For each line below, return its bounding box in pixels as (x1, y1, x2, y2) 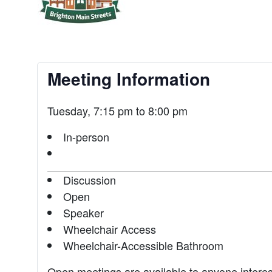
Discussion (63, 172, 116, 188)
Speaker (63, 205, 104, 220)
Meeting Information (47, 66, 210, 91)
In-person (63, 129, 109, 144)
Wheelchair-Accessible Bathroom (63, 237, 223, 253)
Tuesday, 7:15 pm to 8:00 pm (47, 103, 188, 118)
